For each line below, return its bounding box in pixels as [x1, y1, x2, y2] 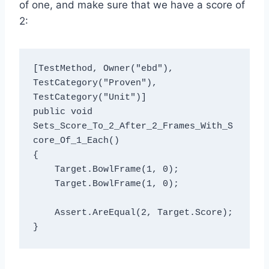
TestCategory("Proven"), [32, 78, 157, 89]
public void [32, 107, 92, 118]
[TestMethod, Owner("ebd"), [32, 64, 174, 74]
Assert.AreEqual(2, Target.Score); [32, 208, 55, 219]
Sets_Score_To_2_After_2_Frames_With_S [32, 121, 233, 132]
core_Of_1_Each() [32, 136, 119, 147]
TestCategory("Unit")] [32, 92, 147, 103]
